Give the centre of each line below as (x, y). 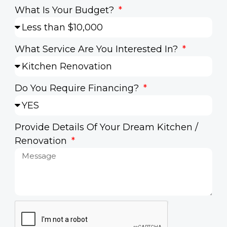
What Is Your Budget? (66, 10)
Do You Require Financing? (78, 88)
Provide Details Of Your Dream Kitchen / (106, 127)
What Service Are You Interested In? (98, 49)
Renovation (42, 141)
